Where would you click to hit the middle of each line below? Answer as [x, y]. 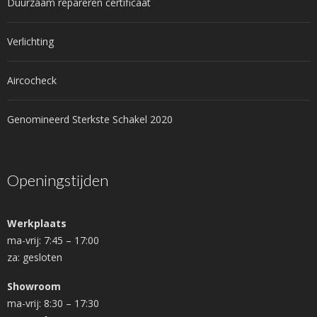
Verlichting [30, 41]
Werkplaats [37, 223]
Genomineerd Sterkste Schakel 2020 [90, 119]
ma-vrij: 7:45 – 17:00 [53, 240]
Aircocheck [32, 80]
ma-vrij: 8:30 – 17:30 [53, 303]
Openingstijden [58, 180]
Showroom [34, 286]
